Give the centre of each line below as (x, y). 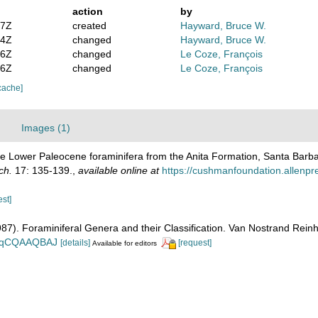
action (87, 11)
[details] (75, 242)
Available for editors (125, 243)
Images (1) (46, 127)
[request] (195, 242)
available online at (119, 170)
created (89, 25)
